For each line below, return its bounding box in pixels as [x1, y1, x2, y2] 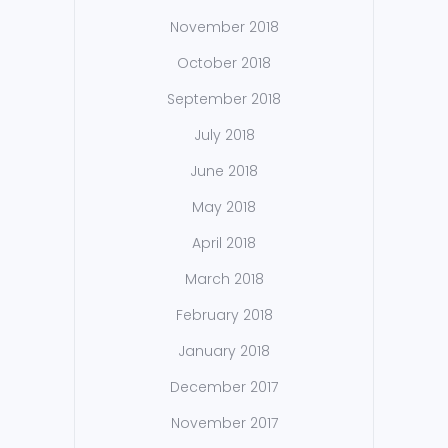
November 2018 [169, 17, 279, 38]
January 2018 [178, 341, 270, 362]
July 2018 [193, 125, 255, 146]
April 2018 [192, 233, 256, 254]
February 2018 [175, 305, 273, 326]
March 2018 [184, 269, 264, 290]
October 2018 [177, 53, 271, 74]
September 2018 [167, 89, 281, 110]
